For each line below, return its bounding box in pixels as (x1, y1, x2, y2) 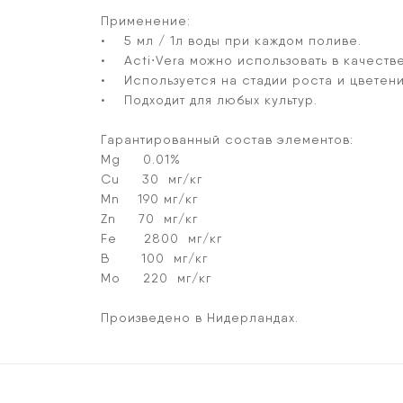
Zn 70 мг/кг (101, 211, 198, 227)
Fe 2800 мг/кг (101, 231, 222, 246)
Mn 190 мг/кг (101, 192, 198, 207)
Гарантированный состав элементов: (101, 132, 354, 148)
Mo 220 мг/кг (101, 271, 211, 286)
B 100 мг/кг (101, 251, 208, 266)
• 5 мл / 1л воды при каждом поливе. (101, 33, 362, 49)
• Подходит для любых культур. (101, 93, 318, 108)
